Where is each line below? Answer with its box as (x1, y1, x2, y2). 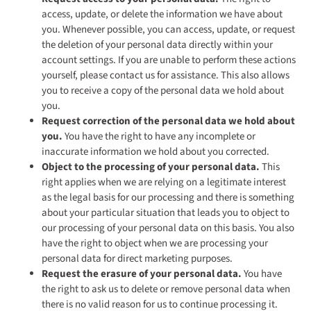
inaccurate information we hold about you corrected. (42, 144, 269, 160)
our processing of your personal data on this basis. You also (42, 221, 294, 236)
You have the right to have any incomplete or (62, 129, 255, 144)
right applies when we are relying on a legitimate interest (42, 175, 286, 190)
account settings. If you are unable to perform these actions (42, 53, 296, 68)
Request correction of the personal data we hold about (42, 114, 295, 129)
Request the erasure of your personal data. (42, 267, 242, 282)
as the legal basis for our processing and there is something (42, 190, 294, 205)
